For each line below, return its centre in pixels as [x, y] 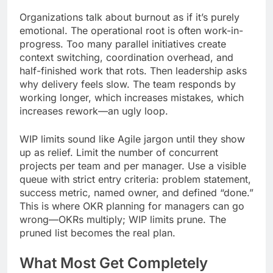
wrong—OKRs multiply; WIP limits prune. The [123, 220]
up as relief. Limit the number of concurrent [119, 153]
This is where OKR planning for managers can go [132, 206]
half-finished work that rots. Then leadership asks [133, 71]
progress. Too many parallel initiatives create [123, 44]
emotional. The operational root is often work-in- [131, 31]
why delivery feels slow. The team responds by [128, 84]
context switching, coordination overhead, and [126, 58]
